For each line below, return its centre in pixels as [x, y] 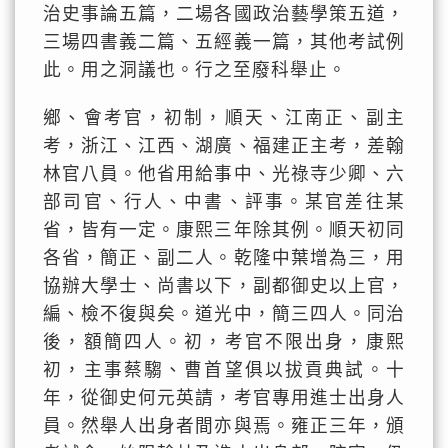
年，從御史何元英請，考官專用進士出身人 [224, 398]
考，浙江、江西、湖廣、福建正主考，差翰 [224, 146]
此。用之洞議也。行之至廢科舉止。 [195, 70]
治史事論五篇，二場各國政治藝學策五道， [224, 14]
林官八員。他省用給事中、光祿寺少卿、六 [224, 174]
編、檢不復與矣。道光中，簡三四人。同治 [224, 314]
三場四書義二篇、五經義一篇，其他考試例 [224, 42]
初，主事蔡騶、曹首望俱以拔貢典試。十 [224, 370]
